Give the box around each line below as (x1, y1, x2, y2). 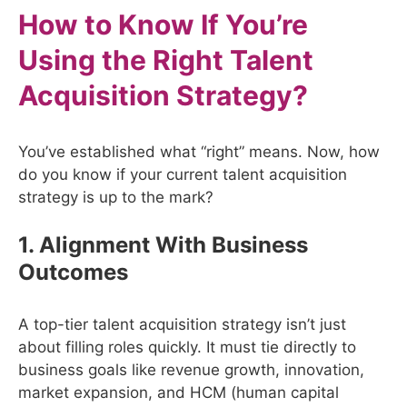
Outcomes (18, 259, 128, 286)
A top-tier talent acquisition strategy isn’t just (18, 315, 346, 334)
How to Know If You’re (18, 7, 308, 41)
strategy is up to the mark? (18, 187, 213, 206)
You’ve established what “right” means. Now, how (18, 142, 380, 161)
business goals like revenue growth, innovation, (18, 361, 364, 380)
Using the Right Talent (18, 43, 313, 76)
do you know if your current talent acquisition (18, 164, 347, 184)
